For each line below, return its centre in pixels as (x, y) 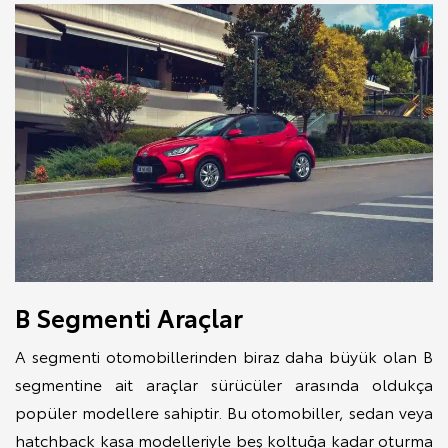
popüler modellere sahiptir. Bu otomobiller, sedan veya (224, 412)
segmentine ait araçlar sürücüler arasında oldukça (224, 384)
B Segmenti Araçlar (129, 317)
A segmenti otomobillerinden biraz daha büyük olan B (224, 356)
